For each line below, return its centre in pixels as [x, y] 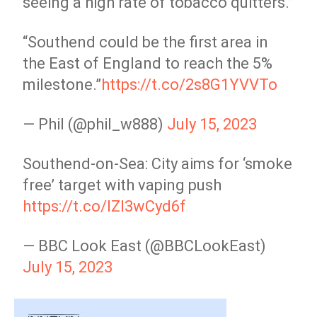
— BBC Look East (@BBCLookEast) [145, 246]
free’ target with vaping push [122, 185]
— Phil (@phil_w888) [95, 124]
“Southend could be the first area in [146, 42]
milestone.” [62, 85]
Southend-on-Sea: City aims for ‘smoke [158, 164]
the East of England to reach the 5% [148, 63]
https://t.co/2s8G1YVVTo [190, 85]
